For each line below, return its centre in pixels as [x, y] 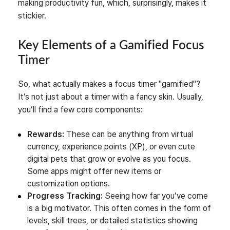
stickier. [32, 15]
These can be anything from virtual [129, 134]
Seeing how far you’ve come [155, 196]
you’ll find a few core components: [80, 109]
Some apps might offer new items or [94, 171]
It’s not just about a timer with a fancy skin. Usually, [111, 97]
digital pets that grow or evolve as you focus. [109, 159]
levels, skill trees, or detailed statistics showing [112, 220]
